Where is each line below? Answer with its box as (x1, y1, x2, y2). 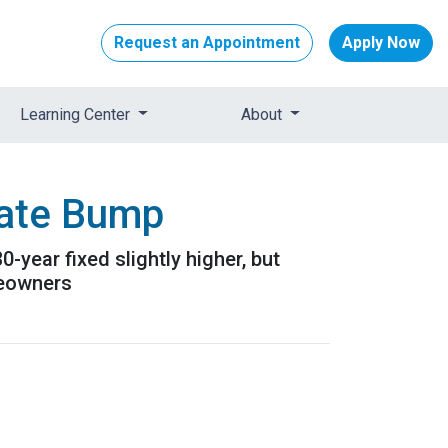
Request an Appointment (114, 33, 300, 53)
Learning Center (20, 104, 135, 124)
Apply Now (342, 33, 420, 53)
